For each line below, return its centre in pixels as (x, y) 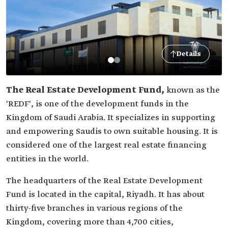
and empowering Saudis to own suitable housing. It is (112, 132)
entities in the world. (47, 159)
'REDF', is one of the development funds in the (97, 104)
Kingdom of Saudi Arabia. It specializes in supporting (111, 118)
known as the (193, 90)
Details (189, 54)
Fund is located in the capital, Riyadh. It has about (105, 195)
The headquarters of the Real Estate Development (104, 181)
